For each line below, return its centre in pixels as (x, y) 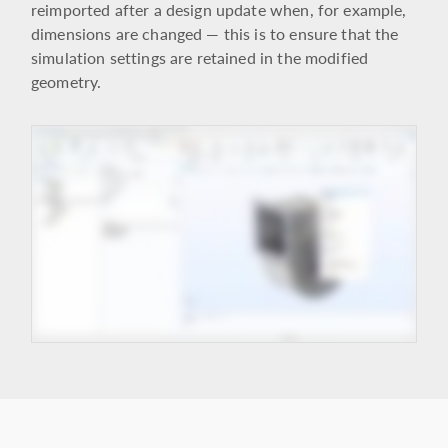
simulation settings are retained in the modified (200, 57)
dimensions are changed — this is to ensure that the (215, 33)
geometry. (66, 81)
